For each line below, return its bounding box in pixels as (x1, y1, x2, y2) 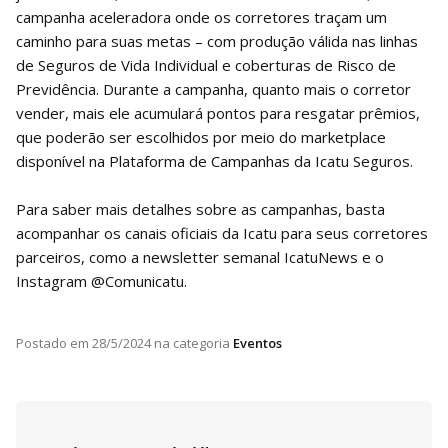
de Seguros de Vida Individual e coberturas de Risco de (16, 55, 396, 76)
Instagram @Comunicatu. (16, 271, 187, 292)
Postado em (16, 334, 89, 353)
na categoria (151, 334, 230, 353)
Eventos (233, 334, 282, 353)
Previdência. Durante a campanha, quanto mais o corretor (16, 79, 411, 100)
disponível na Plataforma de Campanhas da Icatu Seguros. (16, 151, 413, 172)
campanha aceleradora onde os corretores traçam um (16, 7, 387, 28)
